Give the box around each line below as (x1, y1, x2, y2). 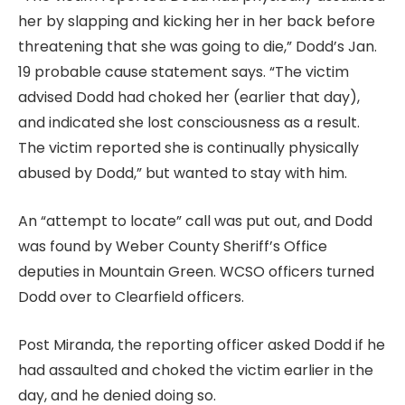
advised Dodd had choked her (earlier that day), (18, 87, 360, 108)
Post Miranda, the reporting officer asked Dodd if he (18, 334, 385, 355)
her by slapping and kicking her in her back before (18, 11, 375, 33)
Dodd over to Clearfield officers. (18, 286, 244, 307)
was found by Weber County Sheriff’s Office (18, 235, 327, 257)
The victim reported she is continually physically (18, 137, 359, 159)
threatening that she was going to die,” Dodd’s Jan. (18, 36, 377, 58)
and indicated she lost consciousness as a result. (18, 112, 360, 134)
